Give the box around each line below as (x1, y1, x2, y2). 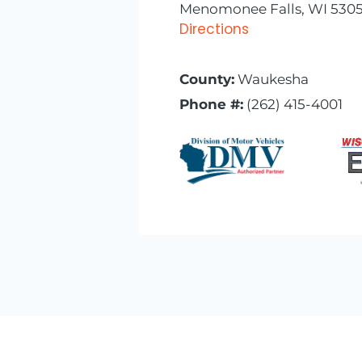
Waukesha (234, 70, 309, 87)
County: (179, 70, 234, 87)
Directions (179, 19, 249, 39)
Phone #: (179, 95, 243, 112)
